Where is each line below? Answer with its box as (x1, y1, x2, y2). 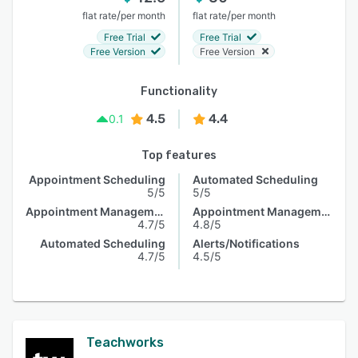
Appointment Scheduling (29, 173, 165, 186)
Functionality (141, 85, 217, 98)
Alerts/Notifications (193, 237, 300, 250)
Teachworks (86, 335, 164, 350)
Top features (141, 149, 217, 162)
